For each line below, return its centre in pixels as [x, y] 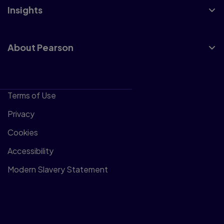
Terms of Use [32, 95]
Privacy [21, 114]
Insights [25, 10]
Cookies [23, 132]
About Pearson [40, 47]
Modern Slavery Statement [58, 169]
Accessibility [30, 151]
